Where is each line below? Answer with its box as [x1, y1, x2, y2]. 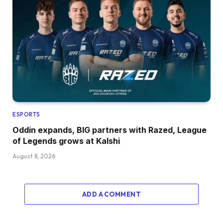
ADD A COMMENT [82, 190, 141, 198]
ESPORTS [12, 111, 40, 118]
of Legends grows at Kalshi [12, 135, 120, 146]
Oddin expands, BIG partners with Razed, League [12, 124, 207, 135]
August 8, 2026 [12, 152, 55, 160]
